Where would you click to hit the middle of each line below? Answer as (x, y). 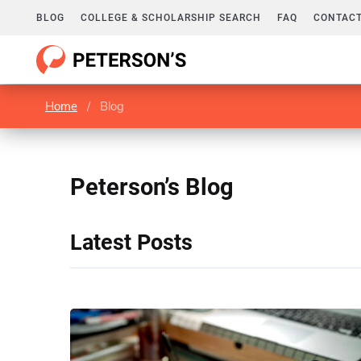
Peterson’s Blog (152, 187)
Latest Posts (131, 243)
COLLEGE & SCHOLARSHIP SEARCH (171, 18)
